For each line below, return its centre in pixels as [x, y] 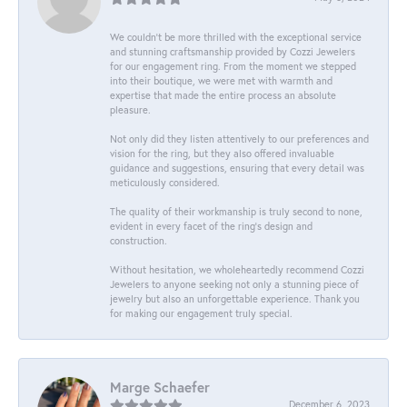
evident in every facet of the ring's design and [211, 225]
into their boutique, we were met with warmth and [221, 80]
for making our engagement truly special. [201, 313]
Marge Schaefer [160, 387]
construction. [139, 240]
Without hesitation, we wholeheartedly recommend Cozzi [237, 269]
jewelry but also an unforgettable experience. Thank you [235, 298]
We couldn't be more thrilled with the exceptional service [236, 36]
